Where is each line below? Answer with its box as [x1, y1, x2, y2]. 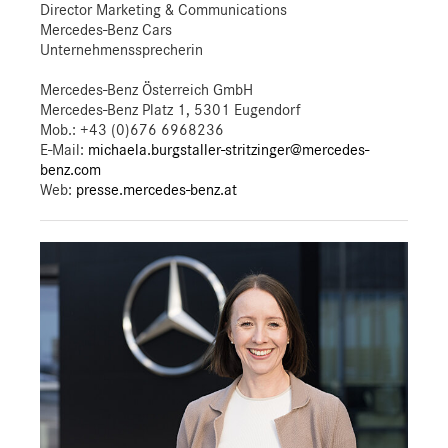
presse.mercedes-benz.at [76, 182, 237, 199]
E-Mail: [40, 142, 88, 159]
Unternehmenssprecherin [40, 42, 203, 59]
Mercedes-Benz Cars [40, 22, 172, 39]
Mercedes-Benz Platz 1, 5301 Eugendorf [40, 102, 301, 119]
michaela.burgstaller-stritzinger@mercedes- [88, 142, 369, 159]
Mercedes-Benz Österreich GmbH [40, 82, 253, 99]
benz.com [40, 162, 101, 179]
